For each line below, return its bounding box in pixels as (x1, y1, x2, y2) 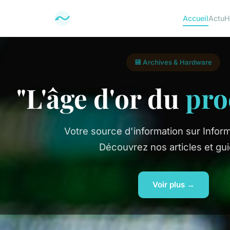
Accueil (183, 14, 209, 23)
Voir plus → (152, 180, 195, 190)
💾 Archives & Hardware (135, 58, 212, 67)
